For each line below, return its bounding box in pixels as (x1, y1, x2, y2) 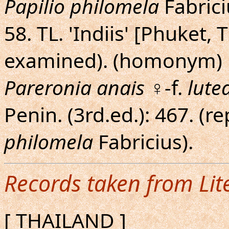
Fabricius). (93, 128, 193, 155)
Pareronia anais (4, 74, 145, 101)
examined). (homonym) (4, 47, 222, 74)
